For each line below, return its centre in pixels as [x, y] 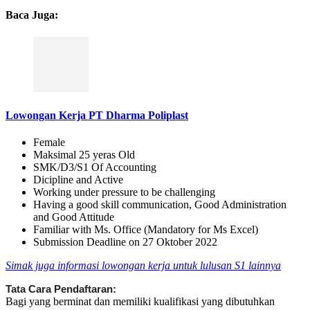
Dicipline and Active [78, 180]
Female [49, 143]
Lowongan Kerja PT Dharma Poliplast [97, 115]
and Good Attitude [74, 217]
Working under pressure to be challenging [124, 192]
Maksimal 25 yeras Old [84, 155]
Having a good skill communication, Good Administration [160, 205]
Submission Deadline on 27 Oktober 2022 [125, 242]
